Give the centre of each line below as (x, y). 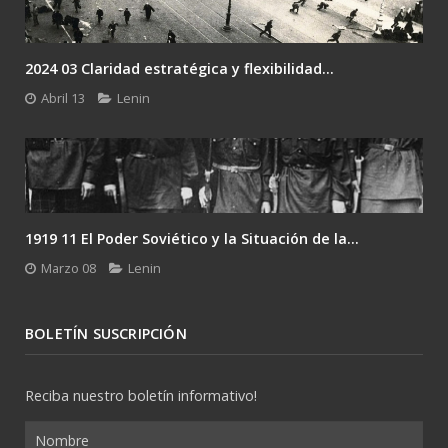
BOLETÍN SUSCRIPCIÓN (106, 334)
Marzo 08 (68, 268)
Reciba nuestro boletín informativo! (141, 396)
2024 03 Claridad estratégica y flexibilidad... (179, 69)
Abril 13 (63, 98)
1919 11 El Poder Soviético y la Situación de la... (192, 239)
